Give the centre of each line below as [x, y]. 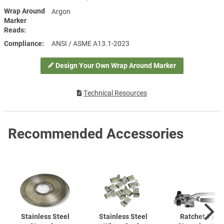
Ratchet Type [201, 216]
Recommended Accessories [96, 133]
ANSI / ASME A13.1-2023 [90, 43]
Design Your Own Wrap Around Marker [115, 66]
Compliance [23, 43]
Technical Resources [115, 93]
